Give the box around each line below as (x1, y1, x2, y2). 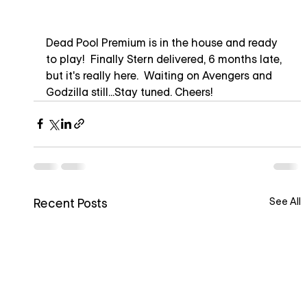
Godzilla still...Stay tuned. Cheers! (45, 84, 213, 99)
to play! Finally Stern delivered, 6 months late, (45, 51, 284, 66)
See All (269, 195, 302, 208)
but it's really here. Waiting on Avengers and (45, 68, 275, 83)
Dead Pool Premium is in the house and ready (45, 35, 280, 50)
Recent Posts (33, 195, 108, 211)
